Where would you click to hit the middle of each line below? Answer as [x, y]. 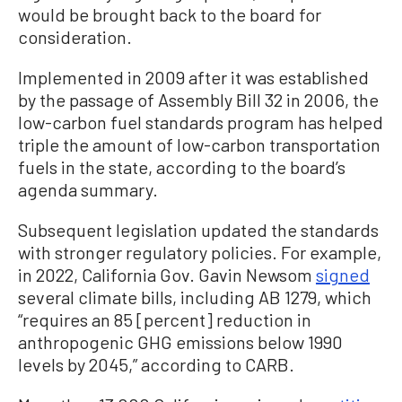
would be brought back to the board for [170, 15]
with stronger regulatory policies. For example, [200, 253]
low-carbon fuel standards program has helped [201, 122]
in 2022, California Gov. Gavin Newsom [167, 275]
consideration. [75, 37]
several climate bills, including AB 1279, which [195, 297]
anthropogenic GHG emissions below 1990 [180, 342]
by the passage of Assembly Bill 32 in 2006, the [198, 100]
